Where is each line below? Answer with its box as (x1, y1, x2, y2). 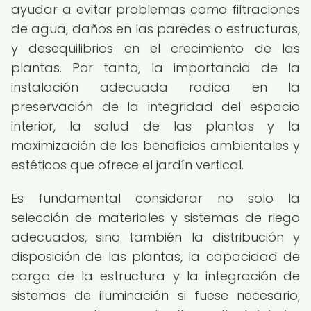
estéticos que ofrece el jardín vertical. (11, 156, 244, 174)
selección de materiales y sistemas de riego (11, 209, 300, 226)
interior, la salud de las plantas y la (11, 117, 300, 135)
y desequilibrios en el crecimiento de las (11, 40, 300, 57)
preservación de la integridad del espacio (11, 98, 300, 115)
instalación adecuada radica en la (11, 78, 300, 96)
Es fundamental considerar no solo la (11, 190, 300, 207)
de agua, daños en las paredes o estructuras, (11, 20, 300, 37)
